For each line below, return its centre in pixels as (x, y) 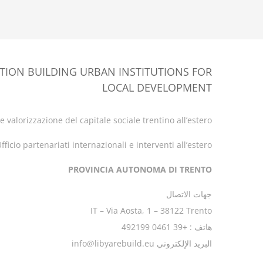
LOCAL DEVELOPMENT (157, 87)
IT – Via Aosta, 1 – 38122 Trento (151, 210)
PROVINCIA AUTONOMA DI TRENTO (140, 169)
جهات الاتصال (189, 194)
